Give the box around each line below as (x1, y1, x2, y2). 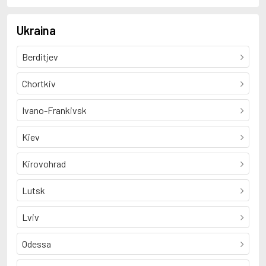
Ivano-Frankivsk (22, 104, 87, 116)
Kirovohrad (22, 158, 66, 169)
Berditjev (22, 51, 58, 62)
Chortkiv (22, 78, 56, 89)
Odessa (22, 238, 51, 249)
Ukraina (17, 23, 56, 37)
